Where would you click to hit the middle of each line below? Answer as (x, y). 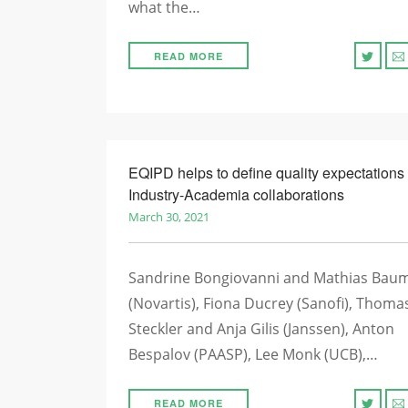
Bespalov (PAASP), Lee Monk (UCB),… (253, 354)
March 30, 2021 (169, 217)
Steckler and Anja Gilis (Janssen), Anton (261, 329)
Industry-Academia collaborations (236, 194)
